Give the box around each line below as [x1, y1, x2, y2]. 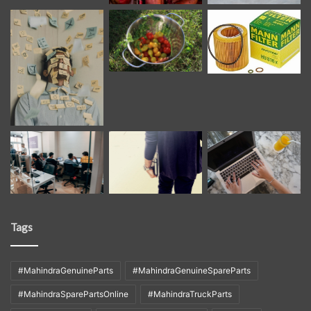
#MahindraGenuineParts [18, 264, 113, 276]
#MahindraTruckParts [148, 288, 232, 299]
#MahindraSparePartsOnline [18, 288, 128, 299]
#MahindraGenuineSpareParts [133, 264, 251, 276]
